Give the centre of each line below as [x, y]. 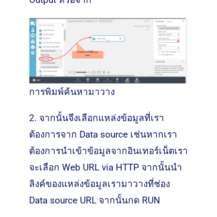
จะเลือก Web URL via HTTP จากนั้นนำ [105, 167]
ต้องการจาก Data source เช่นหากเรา [103, 134]
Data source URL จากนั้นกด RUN [94, 200]
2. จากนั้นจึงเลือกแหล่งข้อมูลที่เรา [96, 118]
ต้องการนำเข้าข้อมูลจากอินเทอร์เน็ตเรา [108, 151]
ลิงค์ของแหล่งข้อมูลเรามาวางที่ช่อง [99, 184]
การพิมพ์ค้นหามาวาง [72, 92]
